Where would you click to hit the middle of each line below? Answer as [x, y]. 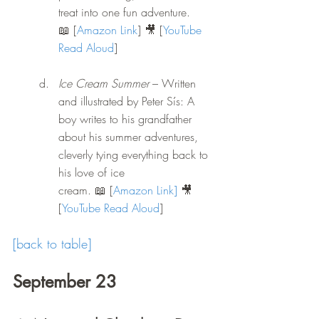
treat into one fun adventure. [124, 12]
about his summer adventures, [130, 137]
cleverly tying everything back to [135, 155]
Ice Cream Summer [104, 84]
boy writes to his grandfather [127, 119]
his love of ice [93, 173]
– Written [174, 84]
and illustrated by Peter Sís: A [128, 101]
